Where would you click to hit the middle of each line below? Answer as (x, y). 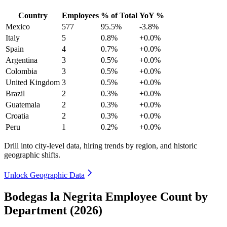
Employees (80, 15)
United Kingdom (33, 82)
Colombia (21, 71)
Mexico (18, 26)
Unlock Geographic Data (44, 175)
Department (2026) (53, 210)
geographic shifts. (32, 155)
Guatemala (23, 104)
